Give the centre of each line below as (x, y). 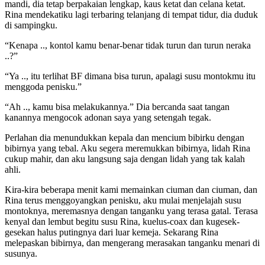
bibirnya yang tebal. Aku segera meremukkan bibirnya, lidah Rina (127, 148)
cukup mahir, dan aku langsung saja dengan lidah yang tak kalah (125, 159)
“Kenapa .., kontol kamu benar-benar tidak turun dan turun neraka (128, 46)
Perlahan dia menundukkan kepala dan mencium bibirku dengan (125, 138)
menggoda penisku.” (43, 87)
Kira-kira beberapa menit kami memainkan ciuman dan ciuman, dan (131, 190)
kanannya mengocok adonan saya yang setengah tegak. (108, 118)
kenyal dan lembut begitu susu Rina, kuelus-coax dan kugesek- (122, 222)
